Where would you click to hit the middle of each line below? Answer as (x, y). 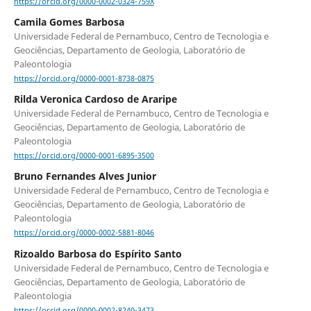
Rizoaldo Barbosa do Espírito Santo (98, 253)
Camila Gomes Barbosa (69, 22)
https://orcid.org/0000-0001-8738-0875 (84, 79)
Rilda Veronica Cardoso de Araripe (95, 99)
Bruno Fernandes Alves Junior (85, 176)
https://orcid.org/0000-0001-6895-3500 (84, 156)
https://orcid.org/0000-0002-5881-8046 (84, 233)
